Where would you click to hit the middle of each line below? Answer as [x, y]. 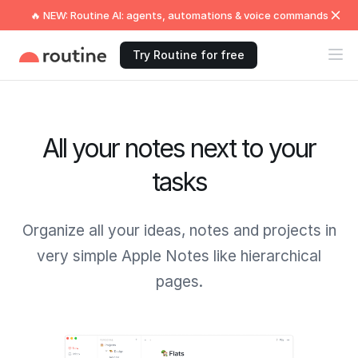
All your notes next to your [179, 148]
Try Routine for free [189, 55]
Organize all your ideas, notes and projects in [179, 231]
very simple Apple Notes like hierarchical [179, 256]
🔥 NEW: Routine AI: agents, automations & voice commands [179, 15]
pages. [179, 282]
